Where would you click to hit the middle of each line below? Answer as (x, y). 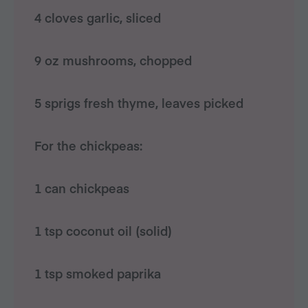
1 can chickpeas (82, 188)
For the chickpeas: (88, 145)
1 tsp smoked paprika (98, 273)
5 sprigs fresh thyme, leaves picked (139, 103)
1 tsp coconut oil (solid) (103, 231)
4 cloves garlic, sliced (98, 18)
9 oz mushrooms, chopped (113, 60)
